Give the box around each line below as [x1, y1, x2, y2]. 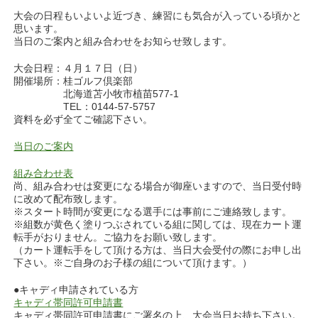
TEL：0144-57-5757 [13, 100, 256, 112]
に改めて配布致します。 [13, 192, 124, 204]
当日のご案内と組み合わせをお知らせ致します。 [13, 35, 233, 47]
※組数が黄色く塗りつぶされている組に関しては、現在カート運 [13, 218, 302, 230]
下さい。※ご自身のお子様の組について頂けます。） [13, 256, 253, 268]
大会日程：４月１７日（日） [13, 62, 143, 74]
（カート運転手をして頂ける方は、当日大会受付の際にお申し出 [13, 243, 302, 256]
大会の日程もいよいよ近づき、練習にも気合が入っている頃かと [13, 9, 302, 21]
